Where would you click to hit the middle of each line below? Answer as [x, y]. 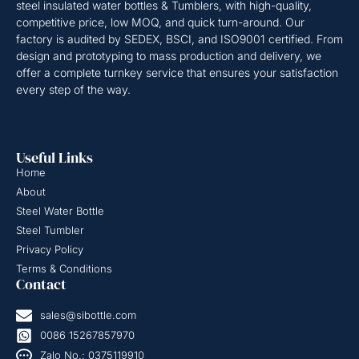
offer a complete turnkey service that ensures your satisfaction [177, 73]
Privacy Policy [50, 249]
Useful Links [54, 157]
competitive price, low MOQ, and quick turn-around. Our [160, 22]
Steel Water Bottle [60, 210]
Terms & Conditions [64, 268]
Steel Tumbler [50, 230]
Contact [41, 284]
